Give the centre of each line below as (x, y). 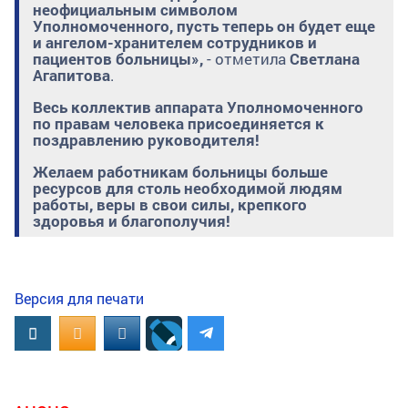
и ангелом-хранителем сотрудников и (175, 43)
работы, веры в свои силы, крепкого (170, 205)
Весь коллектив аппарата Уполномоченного (198, 107)
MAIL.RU (148, 331)
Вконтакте (66, 331)
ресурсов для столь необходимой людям (188, 189)
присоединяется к (256, 124)
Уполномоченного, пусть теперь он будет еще (204, 26)
